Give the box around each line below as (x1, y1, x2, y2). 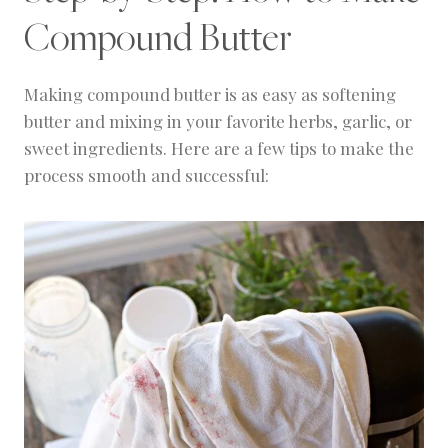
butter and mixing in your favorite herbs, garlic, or (24, 110, 412, 133)
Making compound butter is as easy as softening (24, 83, 396, 106)
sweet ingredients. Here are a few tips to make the (24, 137, 414, 160)
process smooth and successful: (24, 164, 269, 187)
